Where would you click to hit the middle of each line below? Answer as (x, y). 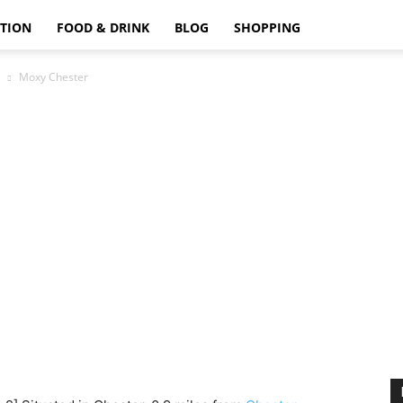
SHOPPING (267, 27)
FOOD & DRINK (103, 27)
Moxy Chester (54, 77)
